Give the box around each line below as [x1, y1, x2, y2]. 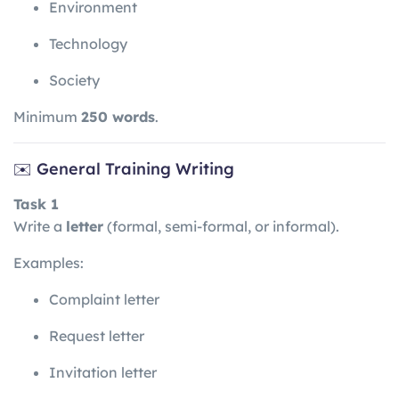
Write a [13, 216, 66, 235]
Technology [49, 35, 127, 53]
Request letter [49, 326, 144, 345]
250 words [81, 108, 155, 126]
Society [49, 71, 100, 90]
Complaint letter [49, 289, 159, 308]
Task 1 [13, 194, 59, 213]
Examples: [13, 253, 84, 272]
